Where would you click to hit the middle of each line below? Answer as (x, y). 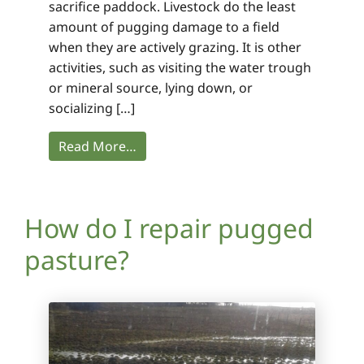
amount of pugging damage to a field (164, 27)
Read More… (97, 147)
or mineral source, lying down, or (151, 88)
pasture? (77, 260)
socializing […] (92, 108)
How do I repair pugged (169, 228)
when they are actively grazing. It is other (175, 48)
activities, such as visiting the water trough (180, 68)
